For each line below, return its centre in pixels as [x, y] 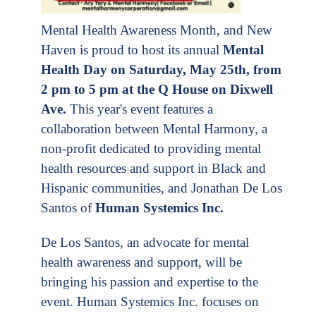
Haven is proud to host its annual [132, 50]
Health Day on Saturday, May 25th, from [161, 70]
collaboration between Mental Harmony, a [154, 129]
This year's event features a [140, 109]
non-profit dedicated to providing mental [151, 149]
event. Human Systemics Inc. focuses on [150, 301]
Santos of [66, 208]
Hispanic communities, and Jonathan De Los [162, 188]
